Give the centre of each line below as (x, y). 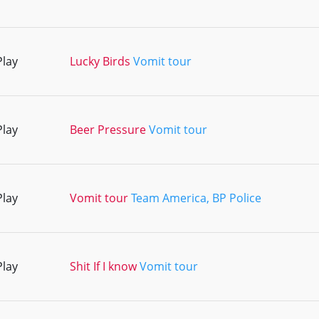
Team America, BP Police (196, 198)
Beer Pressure (108, 130)
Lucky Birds (100, 61)
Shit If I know (103, 266)
